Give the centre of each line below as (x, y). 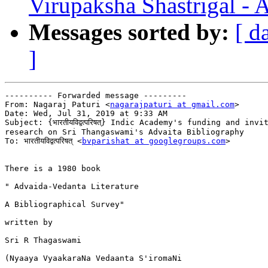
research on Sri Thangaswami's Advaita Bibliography (124, 132)
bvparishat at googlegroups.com (154, 141)
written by (29, 223)
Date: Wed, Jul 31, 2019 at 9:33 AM (86, 114)
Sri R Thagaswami (43, 240)
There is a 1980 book (53, 169)
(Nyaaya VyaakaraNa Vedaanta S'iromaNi (93, 258)
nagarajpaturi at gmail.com (172, 105)
